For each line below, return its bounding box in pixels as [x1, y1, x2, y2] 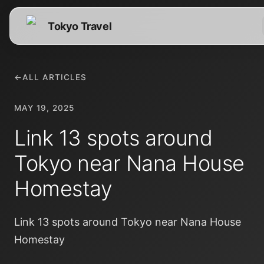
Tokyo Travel [48, 19, 112, 32]
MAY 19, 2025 [14, 103, 74, 113]
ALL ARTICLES [22, 72, 87, 82]
